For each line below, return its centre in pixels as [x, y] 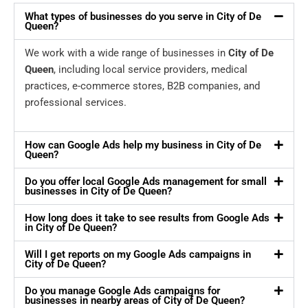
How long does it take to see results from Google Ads [147, 218]
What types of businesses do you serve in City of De [143, 17]
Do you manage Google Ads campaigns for [122, 291]
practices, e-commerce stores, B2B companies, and [142, 86]
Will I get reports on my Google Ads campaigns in [138, 255]
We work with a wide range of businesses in [126, 53]
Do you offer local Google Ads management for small [146, 182]
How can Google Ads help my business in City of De [143, 145]
